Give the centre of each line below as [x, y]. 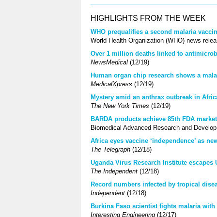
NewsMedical [110, 62]
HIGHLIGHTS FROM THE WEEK [148, 18]
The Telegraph [111, 149]
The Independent [115, 171]
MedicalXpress [112, 84]
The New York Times [121, 106]
